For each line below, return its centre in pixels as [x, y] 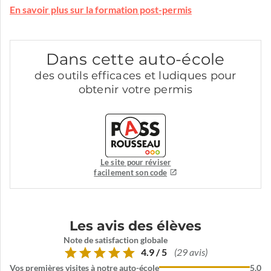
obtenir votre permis [135, 90]
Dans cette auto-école [135, 60]
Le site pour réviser [135, 162]
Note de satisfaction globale [116, 240]
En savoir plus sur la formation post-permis [101, 10]
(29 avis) [191, 253]
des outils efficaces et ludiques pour [135, 76]
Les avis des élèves [135, 226]
